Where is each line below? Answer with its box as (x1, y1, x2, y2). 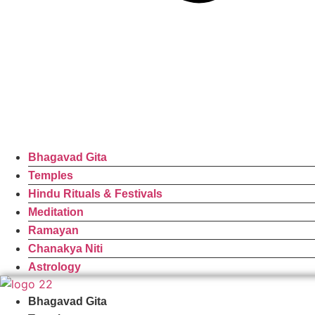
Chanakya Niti (28, 243, 103, 255)
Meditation (28, 206, 84, 218)
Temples (28, 169, 73, 181)
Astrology (28, 261, 81, 273)
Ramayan (28, 224, 79, 236)
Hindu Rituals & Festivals (28, 188, 162, 200)
